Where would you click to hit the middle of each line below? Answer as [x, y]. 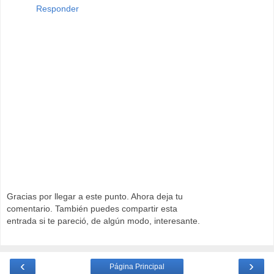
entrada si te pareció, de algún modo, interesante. [103, 221]
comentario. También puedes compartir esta [92, 209]
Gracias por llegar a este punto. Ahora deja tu [95, 197]
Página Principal [137, 266]
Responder [57, 8]
